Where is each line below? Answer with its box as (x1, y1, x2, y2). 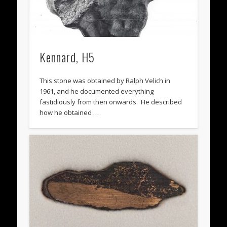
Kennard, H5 (40, 48, 95, 66)
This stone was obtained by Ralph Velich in (40, 76, 171, 86)
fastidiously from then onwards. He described (40, 97, 182, 107)
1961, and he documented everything (40, 87, 154, 96)
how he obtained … (40, 108, 99, 118)
